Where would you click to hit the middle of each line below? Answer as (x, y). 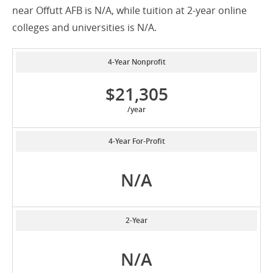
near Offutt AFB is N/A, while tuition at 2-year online (129, 11)
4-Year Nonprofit (136, 62)
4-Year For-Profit (136, 141)
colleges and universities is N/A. (84, 28)
